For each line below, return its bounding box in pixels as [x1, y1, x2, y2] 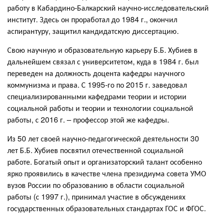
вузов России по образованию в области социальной [7, 179, 185, 190]
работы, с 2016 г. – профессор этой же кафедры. [7, 114, 169, 125]
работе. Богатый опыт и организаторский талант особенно [7, 156, 202, 167]
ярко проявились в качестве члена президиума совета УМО [7, 168, 206, 179]
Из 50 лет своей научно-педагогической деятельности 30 [7, 133, 199, 144]
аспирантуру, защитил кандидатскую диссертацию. [7, 25, 179, 36]
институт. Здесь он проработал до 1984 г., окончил [7, 14, 177, 25]
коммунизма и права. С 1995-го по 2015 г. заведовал [7, 79, 187, 90]
